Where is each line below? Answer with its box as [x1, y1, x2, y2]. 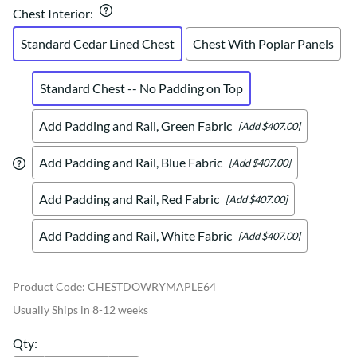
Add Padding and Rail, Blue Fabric [39, 155, 222, 171]
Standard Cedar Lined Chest [21, 36, 175, 52]
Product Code [13, 280, 82, 294]
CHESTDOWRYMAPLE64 [88, 280, 216, 294]
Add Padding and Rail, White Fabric [39, 228, 232, 244]
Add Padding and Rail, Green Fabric [39, 118, 232, 134]
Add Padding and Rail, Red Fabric [39, 191, 219, 207]
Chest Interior [13, 6, 90, 22]
